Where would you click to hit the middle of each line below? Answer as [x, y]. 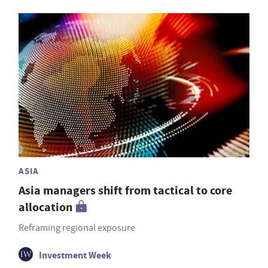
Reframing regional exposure [77, 228]
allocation [45, 208]
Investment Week [75, 255]
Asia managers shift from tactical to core [125, 191]
